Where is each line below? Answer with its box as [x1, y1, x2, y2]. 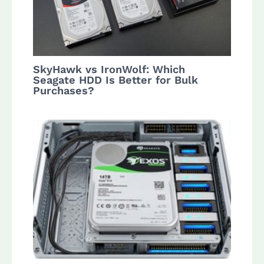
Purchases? [33, 84, 95, 97]
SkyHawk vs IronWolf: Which [33, 63, 186, 76]
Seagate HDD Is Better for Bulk [33, 74, 199, 87]
